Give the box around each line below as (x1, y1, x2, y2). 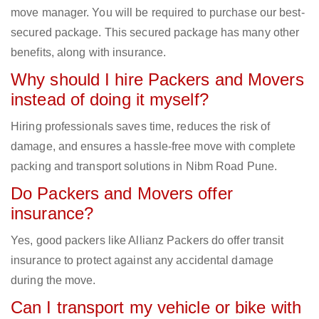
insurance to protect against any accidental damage (11, 254, 274, 267)
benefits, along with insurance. (11, 46, 167, 59)
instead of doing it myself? (11, 90, 209, 110)
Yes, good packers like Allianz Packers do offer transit (11, 234, 284, 247)
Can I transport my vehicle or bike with (11, 298, 301, 318)
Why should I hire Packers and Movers (11, 70, 304, 90)
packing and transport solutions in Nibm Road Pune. (11, 160, 278, 173)
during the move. (11, 274, 96, 287)
